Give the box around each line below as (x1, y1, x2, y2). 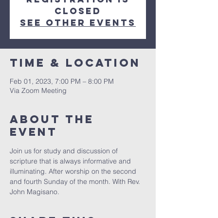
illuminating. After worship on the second (10, 167, 138, 176)
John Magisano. (10, 187, 61, 196)
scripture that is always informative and (10, 157, 133, 165)
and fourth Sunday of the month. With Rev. (10, 177, 142, 186)
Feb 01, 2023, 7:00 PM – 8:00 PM (10, 77, 114, 86)
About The (10, 112, 94, 126)
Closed (54, 5, 101, 17)
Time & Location (10, 56, 141, 70)
